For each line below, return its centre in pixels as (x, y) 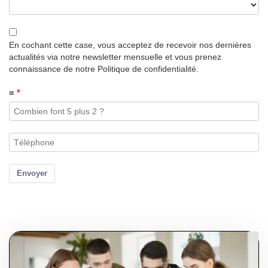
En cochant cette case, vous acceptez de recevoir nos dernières (130, 45)
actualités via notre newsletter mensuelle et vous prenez (115, 57)
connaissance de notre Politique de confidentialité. (104, 69)
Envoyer (32, 173)
